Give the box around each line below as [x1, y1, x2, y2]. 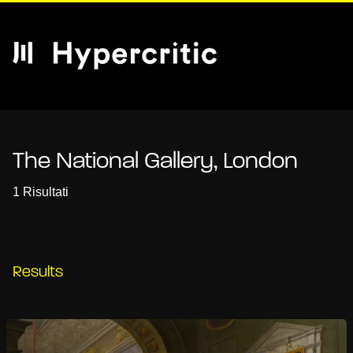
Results [13, 265, 63, 281]
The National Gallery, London [13, 150, 298, 174]
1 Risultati [13, 185, 69, 199]
